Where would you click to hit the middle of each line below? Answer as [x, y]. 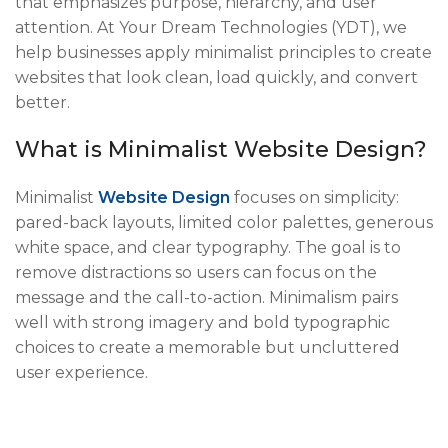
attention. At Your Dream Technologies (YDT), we [211, 27]
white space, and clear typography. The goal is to [208, 247]
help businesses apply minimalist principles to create [223, 52]
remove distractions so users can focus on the [196, 272]
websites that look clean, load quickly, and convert [216, 77]
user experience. [81, 372]
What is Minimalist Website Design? [221, 149]
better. [42, 102]
